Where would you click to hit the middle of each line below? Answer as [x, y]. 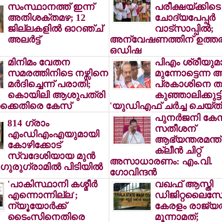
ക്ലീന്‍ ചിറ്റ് [178, 150]
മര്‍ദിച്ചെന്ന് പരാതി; [49, 84]
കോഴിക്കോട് [34, 145]
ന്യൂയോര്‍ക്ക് [37, 206]
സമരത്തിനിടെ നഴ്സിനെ [57, 73]
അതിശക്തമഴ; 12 [46, 18]
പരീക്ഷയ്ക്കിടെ [187, 7]
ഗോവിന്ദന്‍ [133, 172]
